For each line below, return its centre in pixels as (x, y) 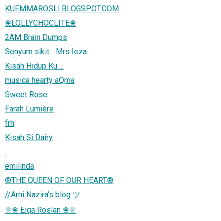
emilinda (19, 166)
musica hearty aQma (40, 80)
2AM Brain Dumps (36, 37)
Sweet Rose (26, 94)
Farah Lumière (29, 109)
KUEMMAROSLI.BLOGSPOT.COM (62, 8)
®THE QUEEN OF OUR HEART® (59, 180)
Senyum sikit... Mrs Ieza (46, 51)
